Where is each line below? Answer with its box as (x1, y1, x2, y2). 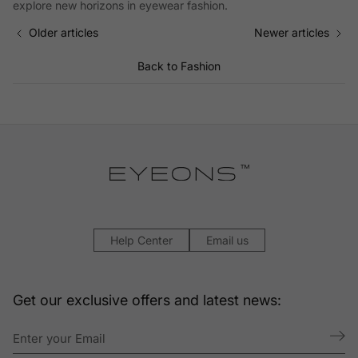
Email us (205, 233, 249, 247)
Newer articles (254, 26, 329, 40)
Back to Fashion (137, 59, 221, 74)
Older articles (29, 26, 98, 40)
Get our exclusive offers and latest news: (13, 291, 281, 308)
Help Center (109, 233, 173, 247)
